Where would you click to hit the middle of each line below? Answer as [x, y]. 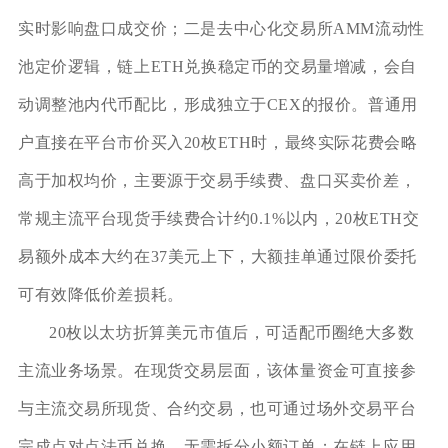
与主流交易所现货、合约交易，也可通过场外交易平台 [217, 408]
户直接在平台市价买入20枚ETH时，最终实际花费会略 [217, 142]
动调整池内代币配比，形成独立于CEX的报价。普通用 [217, 104]
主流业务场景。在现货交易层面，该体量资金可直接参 [217, 370]
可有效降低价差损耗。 [100, 294]
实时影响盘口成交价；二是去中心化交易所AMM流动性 [221, 28]
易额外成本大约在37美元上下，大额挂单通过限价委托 [217, 256]
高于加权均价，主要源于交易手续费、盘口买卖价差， [217, 180]
